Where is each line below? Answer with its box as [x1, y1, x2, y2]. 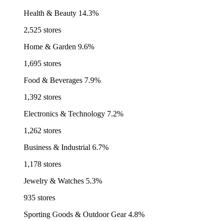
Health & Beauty [24, 9, 76, 18]
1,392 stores [24, 93, 61, 102]
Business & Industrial [24, 143, 90, 152]
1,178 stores [24, 160, 61, 169]
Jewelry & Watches [24, 177, 84, 185]
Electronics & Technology [24, 110, 105, 118]
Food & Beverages [24, 76, 82, 85]
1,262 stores [24, 126, 61, 135]
